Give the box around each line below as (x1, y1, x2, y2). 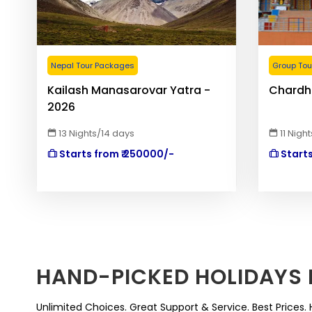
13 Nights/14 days (56, 127, 134, 140)
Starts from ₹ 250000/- (57, 147, 174, 161)
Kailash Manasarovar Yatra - (47, 82, 210, 98)
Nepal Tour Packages (51, 60, 134, 71)
